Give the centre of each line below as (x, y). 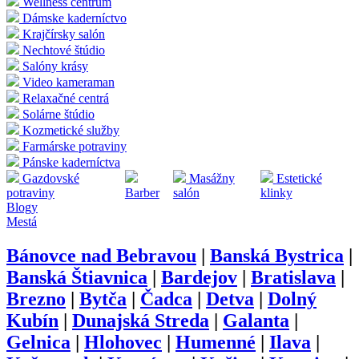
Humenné (216, 343)
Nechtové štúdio (64, 50)
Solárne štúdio (58, 115)
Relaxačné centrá (66, 99)
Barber (142, 193)
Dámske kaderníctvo (75, 18)
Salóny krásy (55, 67)
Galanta (256, 321)
